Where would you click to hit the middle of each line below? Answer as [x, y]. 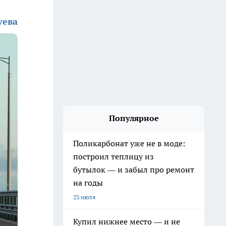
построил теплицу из [114, 156]
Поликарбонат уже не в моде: [129, 143]
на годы [88, 183]
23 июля [84, 197]
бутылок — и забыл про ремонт [134, 169]
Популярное [134, 118]
